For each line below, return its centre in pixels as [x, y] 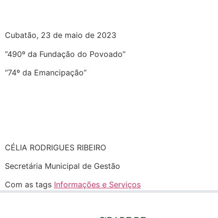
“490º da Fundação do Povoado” [65, 54]
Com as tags [29, 185]
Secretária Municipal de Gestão [63, 166]
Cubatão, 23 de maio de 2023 [61, 35]
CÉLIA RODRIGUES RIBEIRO [55, 147]
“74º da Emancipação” [46, 72]
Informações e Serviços [97, 185]
